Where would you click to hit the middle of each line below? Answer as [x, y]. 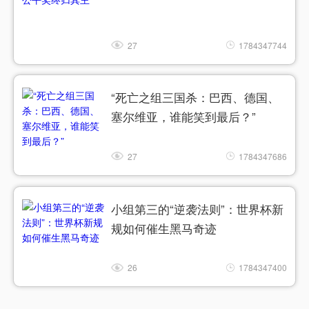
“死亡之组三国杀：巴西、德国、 [196, 98]
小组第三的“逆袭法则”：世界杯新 [198, 209]
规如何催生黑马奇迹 [164, 228]
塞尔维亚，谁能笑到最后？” [184, 117]
